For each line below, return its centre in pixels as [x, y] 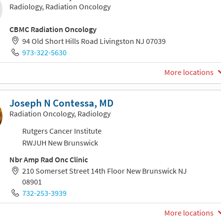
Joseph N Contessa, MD [61, 103]
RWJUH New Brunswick [60, 142]
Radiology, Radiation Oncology [60, 7]
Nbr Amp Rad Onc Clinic [49, 159]
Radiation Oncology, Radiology [60, 113]
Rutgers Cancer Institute [62, 131]
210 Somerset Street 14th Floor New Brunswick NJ [104, 171]
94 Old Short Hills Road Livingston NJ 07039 [94, 41]
